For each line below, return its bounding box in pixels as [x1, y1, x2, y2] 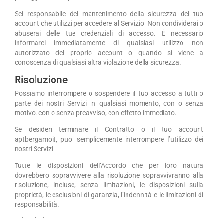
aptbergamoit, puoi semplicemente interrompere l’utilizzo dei [15, 135, 203, 144]
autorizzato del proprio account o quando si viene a [15, 48, 203, 56]
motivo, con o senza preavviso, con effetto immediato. [15, 109, 177, 117]
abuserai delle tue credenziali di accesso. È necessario [15, 29, 203, 37]
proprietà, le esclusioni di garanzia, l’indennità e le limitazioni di [15, 190, 203, 199]
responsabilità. [15, 200, 59, 208]
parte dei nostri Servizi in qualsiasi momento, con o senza [15, 99, 203, 108]
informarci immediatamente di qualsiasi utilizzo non [15, 38, 203, 47]
